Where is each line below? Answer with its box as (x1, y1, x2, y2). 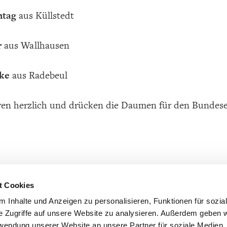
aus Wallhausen (4, 40, 69, 52)
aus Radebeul (9, 69, 67, 82)
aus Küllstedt (16, 10, 74, 22)
